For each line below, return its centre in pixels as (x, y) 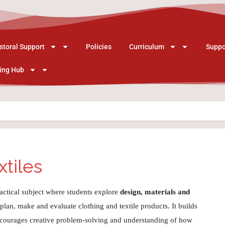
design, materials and (155, 192)
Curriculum (146, 47)
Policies (99, 47)
